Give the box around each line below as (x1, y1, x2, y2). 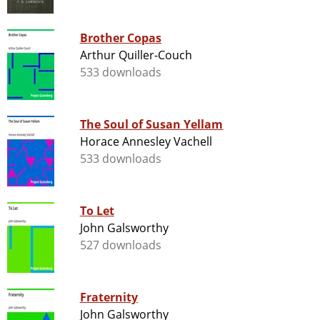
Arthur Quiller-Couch (79, 47, 193, 64)
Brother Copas (79, 30, 162, 46)
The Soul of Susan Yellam (79, 116, 224, 133)
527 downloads (79, 237, 162, 254)
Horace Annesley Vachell (79, 134, 213, 150)
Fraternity (79, 289, 138, 306)
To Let (79, 203, 114, 219)
